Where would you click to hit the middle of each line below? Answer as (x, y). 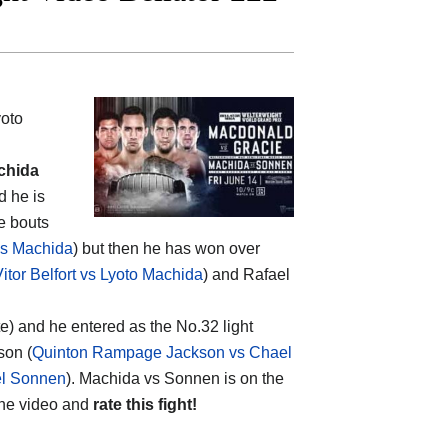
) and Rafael (246, 274)
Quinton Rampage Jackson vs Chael (162, 352)
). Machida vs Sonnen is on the (175, 378)
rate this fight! (145, 404)
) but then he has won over (166, 248)
